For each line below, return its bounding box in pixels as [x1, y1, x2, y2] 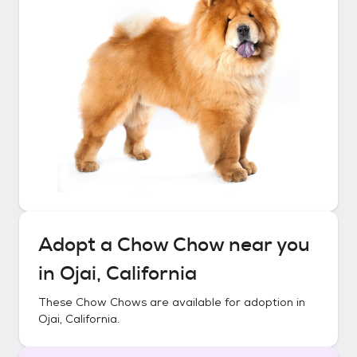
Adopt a [38, 232, 117, 257]
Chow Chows [76, 295, 147, 309]
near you [224, 232, 310, 257]
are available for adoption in [147, 295, 305, 309]
